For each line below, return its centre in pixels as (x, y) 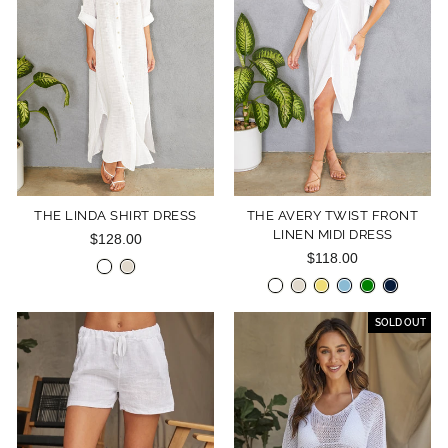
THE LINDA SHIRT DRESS (115, 215)
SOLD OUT (400, 322)
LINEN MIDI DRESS (332, 234)
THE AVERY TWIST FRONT (332, 215)
